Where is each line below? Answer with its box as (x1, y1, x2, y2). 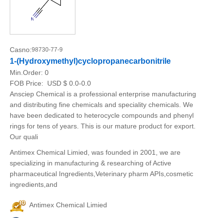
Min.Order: (10, 69, 45, 76)
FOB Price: (10, 79, 45, 87)
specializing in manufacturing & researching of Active (10, 159, 171, 167)
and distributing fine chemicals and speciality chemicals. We (10, 101, 193, 109)
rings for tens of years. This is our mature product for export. (10, 122, 196, 130)
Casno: (10, 46, 32, 54)
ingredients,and (10, 181, 57, 188)
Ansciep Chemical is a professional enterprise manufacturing (10, 90, 196, 98)
